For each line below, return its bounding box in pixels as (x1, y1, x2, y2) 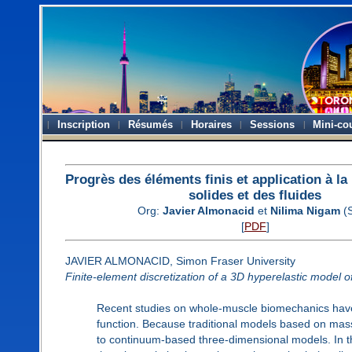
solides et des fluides (189, 186, 322, 203)
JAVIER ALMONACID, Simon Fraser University (64, 254, 295, 267)
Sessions (250, 119, 295, 130)
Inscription (57, 119, 111, 130)
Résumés (128, 119, 174, 130)
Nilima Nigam (269, 203, 340, 217)
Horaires (191, 119, 233, 130)
